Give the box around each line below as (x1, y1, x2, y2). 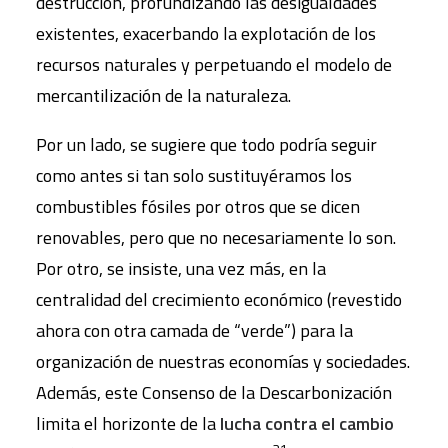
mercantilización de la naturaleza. (36, 82, 291, 109)
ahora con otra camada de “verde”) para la (36, 317, 353, 344)
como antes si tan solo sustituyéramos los (36, 162, 352, 189)
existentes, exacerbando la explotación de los (36, 20, 376, 47)
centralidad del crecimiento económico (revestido (36, 286, 402, 313)
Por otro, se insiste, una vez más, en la (36, 255, 326, 282)
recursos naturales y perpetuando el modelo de (36, 51, 392, 78)
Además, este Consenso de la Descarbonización (36, 379, 392, 406)
